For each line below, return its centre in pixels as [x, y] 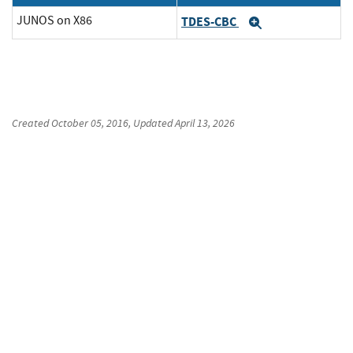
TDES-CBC [210, 21]
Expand [288, 23]
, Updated [152, 123]
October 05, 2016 [90, 123]
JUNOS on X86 [54, 21]
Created [32, 123]
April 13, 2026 [205, 123]
